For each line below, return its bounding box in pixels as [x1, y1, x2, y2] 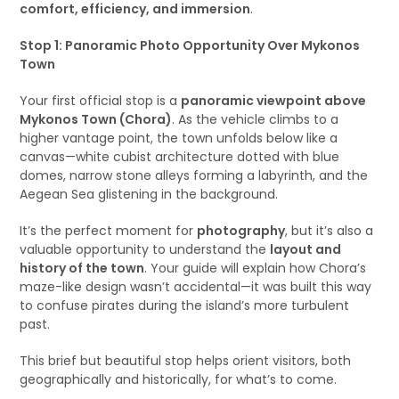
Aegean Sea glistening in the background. [20, 185, 279, 203]
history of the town [20, 259, 145, 277]
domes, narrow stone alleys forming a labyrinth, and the [20, 167, 369, 184]
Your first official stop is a [20, 92, 182, 110]
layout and [270, 240, 342, 258]
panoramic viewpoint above [181, 92, 367, 110]
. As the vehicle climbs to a [172, 110, 339, 128]
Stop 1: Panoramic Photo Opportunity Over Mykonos [20, 37, 361, 54]
